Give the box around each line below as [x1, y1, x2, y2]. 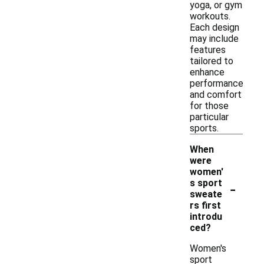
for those [190, 100, 229, 111]
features [190, 44, 226, 55]
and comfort [190, 89, 242, 100]
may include [190, 33, 239, 44]
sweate [190, 189, 222, 200]
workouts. [190, 11, 230, 22]
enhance [190, 67, 225, 78]
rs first [190, 200, 221, 211]
